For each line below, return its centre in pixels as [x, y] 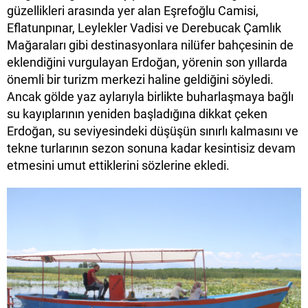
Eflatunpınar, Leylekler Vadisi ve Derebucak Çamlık [144, 27]
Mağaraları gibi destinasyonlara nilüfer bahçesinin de [150, 45]
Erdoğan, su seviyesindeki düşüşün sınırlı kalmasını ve [153, 131]
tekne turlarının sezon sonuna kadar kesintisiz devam [151, 148]
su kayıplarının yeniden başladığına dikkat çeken [137, 113]
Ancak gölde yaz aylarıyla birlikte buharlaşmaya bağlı [150, 96]
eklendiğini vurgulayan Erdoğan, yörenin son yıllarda [147, 62]
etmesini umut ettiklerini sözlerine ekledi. [118, 165]
